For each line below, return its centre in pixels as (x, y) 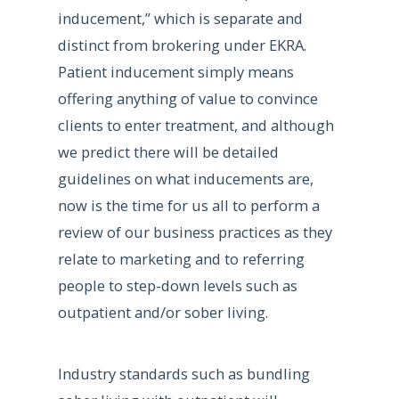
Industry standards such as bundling (183, 373)
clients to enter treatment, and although (195, 125)
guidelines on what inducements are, (185, 178)
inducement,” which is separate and (180, 18)
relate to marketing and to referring (181, 258)
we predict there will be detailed (168, 151)
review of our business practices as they (195, 232)
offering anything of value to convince (187, 98)
